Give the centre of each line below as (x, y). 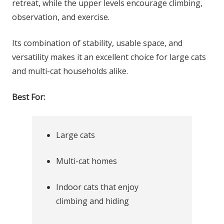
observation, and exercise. (61, 17)
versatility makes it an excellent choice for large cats (109, 57)
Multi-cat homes (86, 161)
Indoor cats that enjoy (97, 187)
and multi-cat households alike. (70, 71)
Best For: (28, 97)
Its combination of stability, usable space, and (97, 43)
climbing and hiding (92, 201)
